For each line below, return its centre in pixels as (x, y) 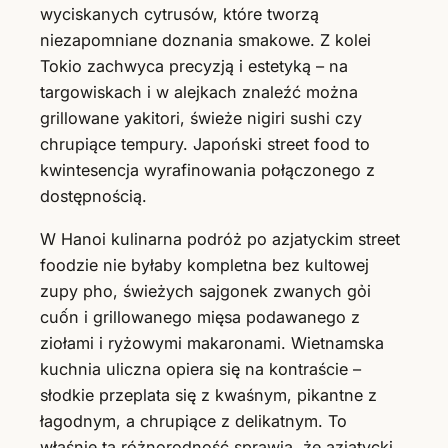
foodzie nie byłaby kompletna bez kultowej (204, 264)
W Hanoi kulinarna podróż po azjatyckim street (220, 238)
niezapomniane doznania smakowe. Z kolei (205, 40)
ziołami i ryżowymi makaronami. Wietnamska (212, 342)
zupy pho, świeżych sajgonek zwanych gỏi (205, 290)
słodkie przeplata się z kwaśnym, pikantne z (208, 394)
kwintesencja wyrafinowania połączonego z (207, 170)
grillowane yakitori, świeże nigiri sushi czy (201, 118)
